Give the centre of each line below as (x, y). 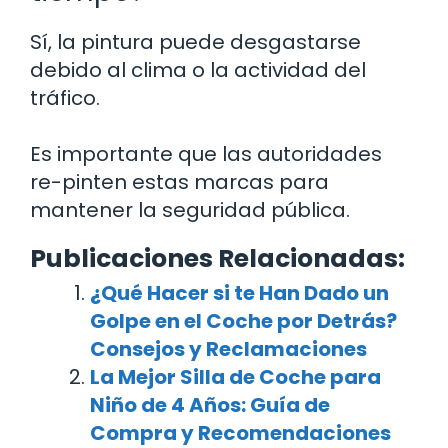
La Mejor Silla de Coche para (235, 376)
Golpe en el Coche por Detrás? (243, 320)
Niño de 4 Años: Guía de (210, 404)
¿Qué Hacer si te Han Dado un (239, 292)
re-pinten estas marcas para (179, 181)
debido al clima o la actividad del (198, 69)
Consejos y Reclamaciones (228, 348)
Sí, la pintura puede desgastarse (195, 41)
